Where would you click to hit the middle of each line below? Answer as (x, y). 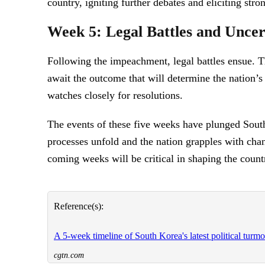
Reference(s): (79, 206)
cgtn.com (69, 255)
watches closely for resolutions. (115, 95)
